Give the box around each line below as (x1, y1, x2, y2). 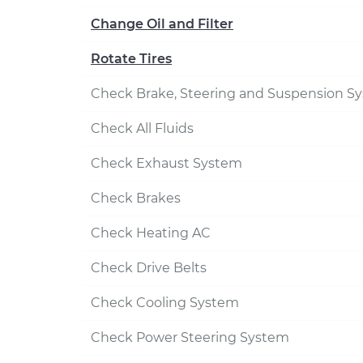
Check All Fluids (91, 121, 194, 136)
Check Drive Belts (91, 260, 207, 275)
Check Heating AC (91, 225, 211, 241)
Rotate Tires (91, 51, 172, 66)
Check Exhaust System (91, 156, 242, 171)
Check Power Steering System (91, 330, 289, 345)
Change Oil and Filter (91, 16, 233, 32)
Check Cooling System (91, 295, 239, 310)
